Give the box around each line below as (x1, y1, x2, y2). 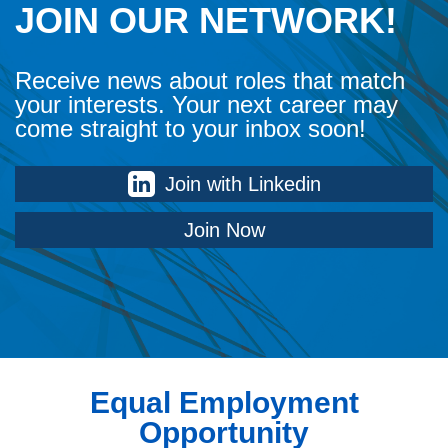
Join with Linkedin (164, 173, 321, 195)
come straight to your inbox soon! (15, 115, 366, 142)
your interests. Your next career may (15, 91, 398, 118)
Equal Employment (89, 386, 359, 419)
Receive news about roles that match (15, 67, 405, 94)
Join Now (183, 219, 265, 241)
